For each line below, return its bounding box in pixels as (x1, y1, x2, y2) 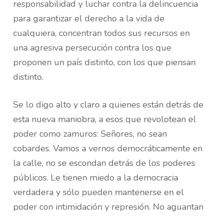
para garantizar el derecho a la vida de (13, 13, 164, 24)
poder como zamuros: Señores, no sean (13, 128, 167, 140)
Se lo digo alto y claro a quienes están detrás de (13, 99, 203, 110)
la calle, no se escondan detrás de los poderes (13, 157, 195, 169)
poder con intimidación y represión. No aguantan (13, 201, 203, 213)
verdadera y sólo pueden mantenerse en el (13, 186, 184, 198)
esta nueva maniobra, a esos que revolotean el (13, 113, 196, 125)
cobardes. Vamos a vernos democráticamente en (13, 143, 202, 154)
